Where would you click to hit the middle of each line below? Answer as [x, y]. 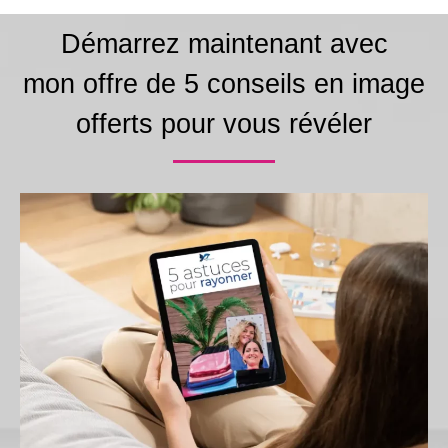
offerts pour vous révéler [224, 123]
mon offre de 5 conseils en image [224, 83]
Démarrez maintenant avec [224, 43]
